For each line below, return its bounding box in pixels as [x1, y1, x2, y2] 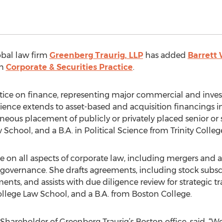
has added [143, 51, 188, 60]
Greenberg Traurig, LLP [49, 51, 143, 60]
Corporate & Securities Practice [5, 62, 133, 72]
